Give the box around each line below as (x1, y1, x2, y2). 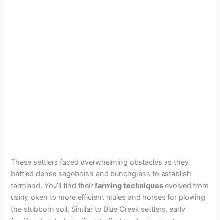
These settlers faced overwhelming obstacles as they (11, 157, 189, 166)
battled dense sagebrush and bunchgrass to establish (11, 169, 192, 178)
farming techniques (95, 181, 164, 190)
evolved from (163, 181, 209, 190)
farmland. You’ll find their (11, 181, 95, 190)
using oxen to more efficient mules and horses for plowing (11, 192, 206, 202)
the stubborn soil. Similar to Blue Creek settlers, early (11, 204, 186, 214)
